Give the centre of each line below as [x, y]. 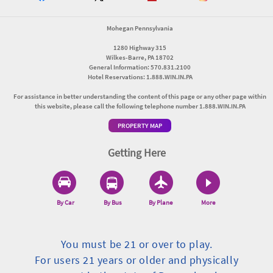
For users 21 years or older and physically [136, 260]
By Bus [113, 203]
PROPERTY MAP [140, 126]
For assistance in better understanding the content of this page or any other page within [140, 97]
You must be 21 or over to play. [136, 244]
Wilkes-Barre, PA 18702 [140, 58]
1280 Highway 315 [140, 48]
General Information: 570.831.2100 [140, 67]
